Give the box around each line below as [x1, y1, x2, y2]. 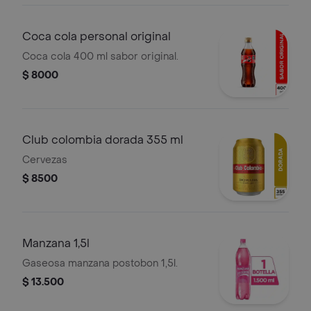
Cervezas [22, 153, 67, 167]
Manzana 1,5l [22, 236, 90, 251]
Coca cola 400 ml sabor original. [22, 50, 178, 63]
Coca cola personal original [22, 29, 171, 44]
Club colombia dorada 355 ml [22, 133, 183, 147]
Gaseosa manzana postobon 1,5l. [22, 257, 178, 270]
